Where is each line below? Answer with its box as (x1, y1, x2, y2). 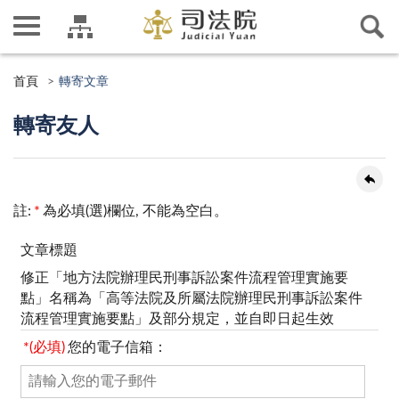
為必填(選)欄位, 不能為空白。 (43, 203, 229, 218)
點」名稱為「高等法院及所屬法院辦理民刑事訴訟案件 (20, 290, 362, 305)
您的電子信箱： (68, 340, 168, 355)
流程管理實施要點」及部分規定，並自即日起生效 (20, 311, 334, 326)
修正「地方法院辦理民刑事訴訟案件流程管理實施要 (20, 270, 348, 285)
